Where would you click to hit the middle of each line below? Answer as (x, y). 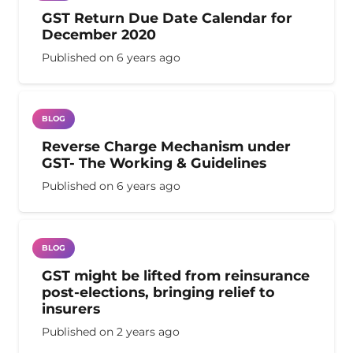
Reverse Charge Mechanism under (166, 147)
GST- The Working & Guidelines (154, 163)
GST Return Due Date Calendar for (167, 17)
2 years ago (148, 331)
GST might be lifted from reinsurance (175, 275)
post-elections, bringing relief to (158, 292)
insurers (71, 308)
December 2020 (98, 34)
